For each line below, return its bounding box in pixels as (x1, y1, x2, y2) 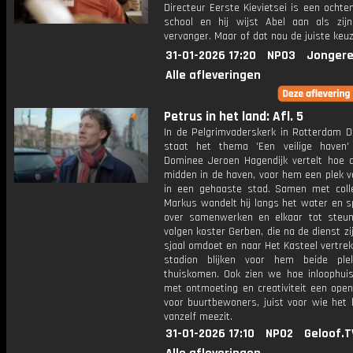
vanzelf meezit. (164, 310, 232, 324)
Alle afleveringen (165, 67, 261, 84)
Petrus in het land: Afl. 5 (164, 108, 303, 125)
